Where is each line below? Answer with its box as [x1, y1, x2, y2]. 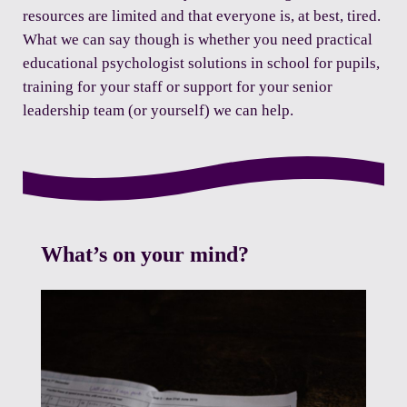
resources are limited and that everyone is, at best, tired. [22, 7, 381, 25]
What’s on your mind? [40, 243, 249, 267]
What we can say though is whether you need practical [22, 31, 372, 49]
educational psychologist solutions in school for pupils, [22, 55, 380, 73]
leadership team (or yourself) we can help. [22, 102, 293, 120]
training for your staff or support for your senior [22, 78, 333, 96]
